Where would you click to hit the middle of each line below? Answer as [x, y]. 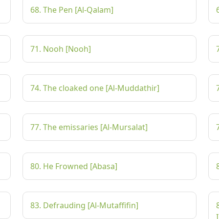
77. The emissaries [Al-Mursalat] [89, 127]
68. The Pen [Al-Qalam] [72, 10]
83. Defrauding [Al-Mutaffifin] [84, 205]
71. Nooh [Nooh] [61, 49]
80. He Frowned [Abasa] [74, 166]
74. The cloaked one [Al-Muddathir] [95, 88]
